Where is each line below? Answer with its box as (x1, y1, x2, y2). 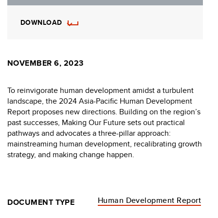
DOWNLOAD (20, 17, 62, 27)
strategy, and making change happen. (7, 148, 134, 160)
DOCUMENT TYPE (7, 196, 75, 208)
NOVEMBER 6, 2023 (7, 57, 84, 69)
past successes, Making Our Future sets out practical (7, 116, 185, 128)
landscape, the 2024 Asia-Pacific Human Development (7, 95, 192, 107)
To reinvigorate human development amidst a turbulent (7, 84, 194, 96)
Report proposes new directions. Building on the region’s (7, 106, 200, 117)
